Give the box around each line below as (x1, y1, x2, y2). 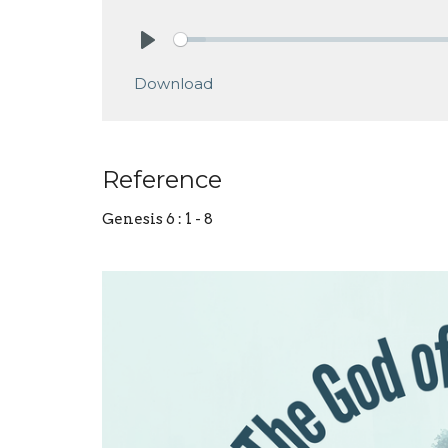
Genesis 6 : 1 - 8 (102, 209, 213, 228)
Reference (102, 164, 222, 194)
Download (134, 73, 213, 93)
